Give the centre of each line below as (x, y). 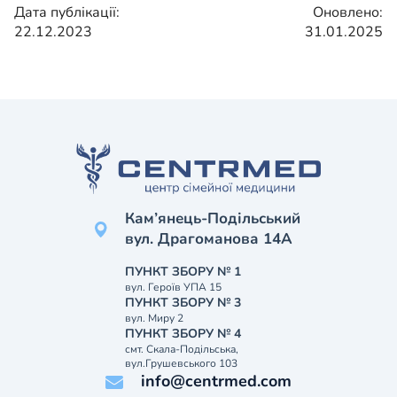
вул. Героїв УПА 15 (173, 287)
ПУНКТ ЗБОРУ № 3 (183, 303)
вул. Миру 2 (154, 318)
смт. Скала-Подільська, (182, 349)
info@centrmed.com (217, 381)
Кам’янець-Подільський (213, 218)
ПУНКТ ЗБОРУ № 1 (183, 272)
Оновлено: (348, 13)
